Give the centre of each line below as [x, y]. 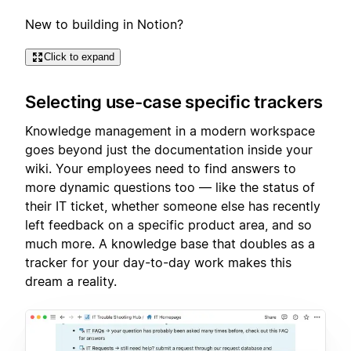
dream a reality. [71, 281]
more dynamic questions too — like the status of [170, 187]
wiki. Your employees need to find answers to [161, 168]
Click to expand [79, 56]
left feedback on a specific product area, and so [168, 224]
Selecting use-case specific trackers [174, 102]
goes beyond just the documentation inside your [169, 149]
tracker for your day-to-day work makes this [158, 262]
